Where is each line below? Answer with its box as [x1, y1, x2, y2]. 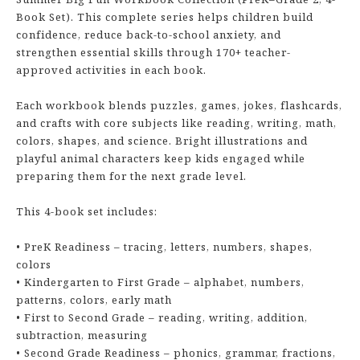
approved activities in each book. [16, 63, 207, 77]
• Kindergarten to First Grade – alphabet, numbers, [16, 275, 305, 289]
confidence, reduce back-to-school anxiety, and [16, 27, 281, 42]
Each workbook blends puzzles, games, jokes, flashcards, [16, 98, 342, 112]
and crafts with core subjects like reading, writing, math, [16, 116, 337, 130]
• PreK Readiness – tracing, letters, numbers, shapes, [16, 239, 313, 254]
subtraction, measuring [16, 328, 148, 342]
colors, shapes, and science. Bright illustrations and [16, 133, 308, 148]
